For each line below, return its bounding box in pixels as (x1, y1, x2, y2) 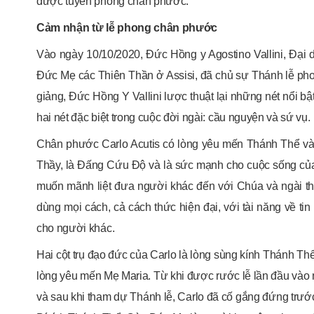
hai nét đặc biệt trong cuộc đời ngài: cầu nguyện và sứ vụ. (36, 111, 310, 124)
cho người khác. (36, 222, 115, 235)
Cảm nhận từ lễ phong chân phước (36, 22, 218, 34)
